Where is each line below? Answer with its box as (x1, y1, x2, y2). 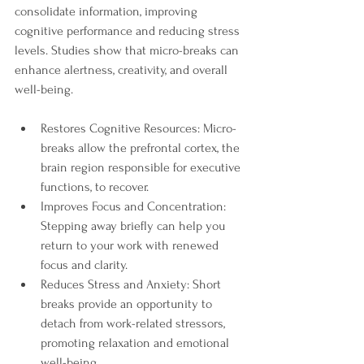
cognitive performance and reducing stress (15, 24, 243, 39)
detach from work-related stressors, (41, 316, 228, 331)
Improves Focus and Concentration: (41, 199, 229, 214)
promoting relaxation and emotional (41, 336, 232, 351)
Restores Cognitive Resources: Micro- (41, 121, 236, 136)
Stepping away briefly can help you (41, 219, 228, 234)
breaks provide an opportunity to (41, 297, 215, 312)
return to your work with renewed (41, 238, 222, 253)
